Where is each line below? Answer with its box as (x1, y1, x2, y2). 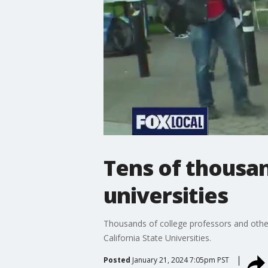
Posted (103, 254, 130, 265)
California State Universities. (103, 232, 211, 243)
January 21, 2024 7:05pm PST (132, 254, 229, 265)
